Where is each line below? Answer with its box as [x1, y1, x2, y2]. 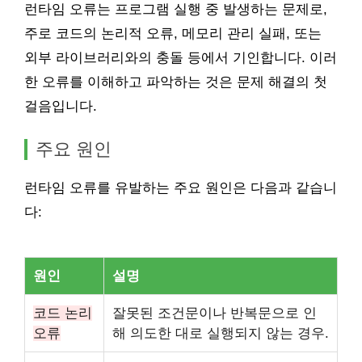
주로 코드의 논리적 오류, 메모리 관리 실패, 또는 [24, 26, 322, 41]
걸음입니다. [24, 99, 97, 114]
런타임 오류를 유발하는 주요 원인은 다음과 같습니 [24, 180, 337, 196]
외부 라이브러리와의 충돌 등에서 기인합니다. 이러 [24, 50, 337, 65]
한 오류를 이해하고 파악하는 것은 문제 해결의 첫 [24, 74, 327, 90]
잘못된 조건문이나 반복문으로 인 [112, 305, 317, 321]
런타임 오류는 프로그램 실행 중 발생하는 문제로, [24, 2, 327, 17]
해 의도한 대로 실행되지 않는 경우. [112, 326, 329, 341]
